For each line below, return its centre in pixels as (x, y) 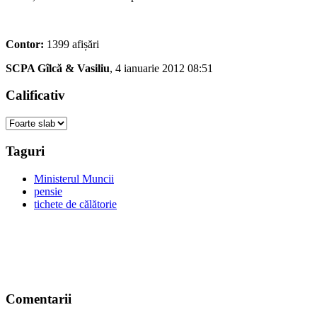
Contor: (25, 44)
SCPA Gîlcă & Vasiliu (58, 68)
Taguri (25, 151)
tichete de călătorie (75, 204)
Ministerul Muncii (74, 178)
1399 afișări (71, 44)
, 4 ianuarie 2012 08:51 (161, 68)
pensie (48, 191)
